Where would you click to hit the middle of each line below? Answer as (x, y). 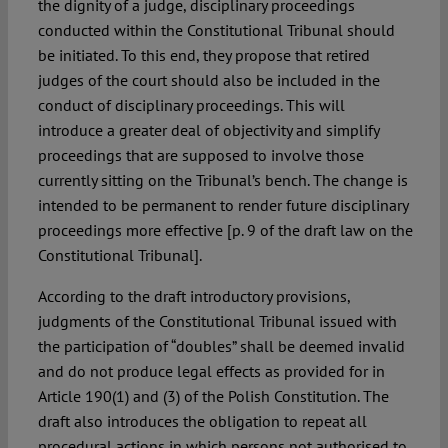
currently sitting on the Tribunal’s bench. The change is (222, 180)
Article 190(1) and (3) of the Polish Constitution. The (213, 396)
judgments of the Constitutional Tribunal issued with (217, 321)
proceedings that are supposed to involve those (200, 155)
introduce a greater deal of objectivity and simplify (208, 130)
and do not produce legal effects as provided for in (211, 371)
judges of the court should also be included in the (208, 80)
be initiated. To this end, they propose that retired (203, 55)
